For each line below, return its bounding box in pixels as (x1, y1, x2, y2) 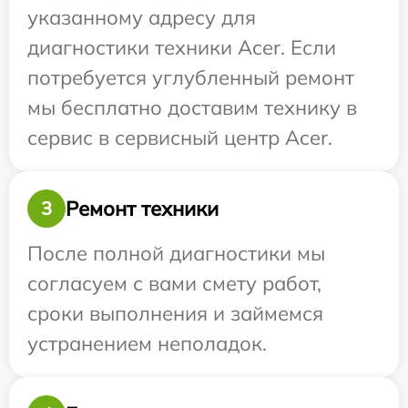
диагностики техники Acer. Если (27, 35, 336, 60)
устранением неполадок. (27, 331, 267, 356)
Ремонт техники (66, 195, 219, 221)
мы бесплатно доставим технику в (27, 95, 357, 120)
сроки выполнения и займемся (27, 301, 323, 326)
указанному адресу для (27, 5, 256, 30)
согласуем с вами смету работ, (27, 270, 321, 296)
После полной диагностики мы (27, 240, 325, 266)
